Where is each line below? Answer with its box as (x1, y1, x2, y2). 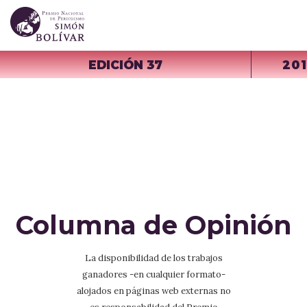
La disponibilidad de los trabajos (84, 252, 223, 265)
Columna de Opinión (16, 210, 291, 241)
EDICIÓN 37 (88, 57, 162, 72)
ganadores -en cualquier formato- (82, 269, 225, 281)
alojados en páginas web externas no (76, 285, 231, 297)
